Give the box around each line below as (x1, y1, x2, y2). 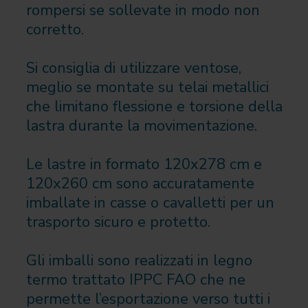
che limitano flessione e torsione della (25, 96, 283, 118)
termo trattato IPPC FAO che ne (25, 269, 245, 291)
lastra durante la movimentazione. (25, 115, 257, 137)
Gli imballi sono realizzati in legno (25, 250, 252, 272)
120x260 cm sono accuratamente (25, 173, 254, 195)
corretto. (25, 19, 84, 41)
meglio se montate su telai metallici (25, 77, 269, 98)
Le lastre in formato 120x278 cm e (25, 154, 262, 175)
